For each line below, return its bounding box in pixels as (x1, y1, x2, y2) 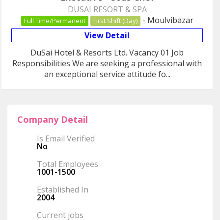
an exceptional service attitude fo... (44, 69, 170, 80)
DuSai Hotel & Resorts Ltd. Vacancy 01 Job (30, 47, 184, 58)
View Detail (84, 30, 130, 41)
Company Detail (17, 113, 88, 126)
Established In (37, 184, 88, 195)
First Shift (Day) (93, 16, 137, 26)
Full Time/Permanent (24, 16, 85, 26)
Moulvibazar (147, 15, 193, 26)
